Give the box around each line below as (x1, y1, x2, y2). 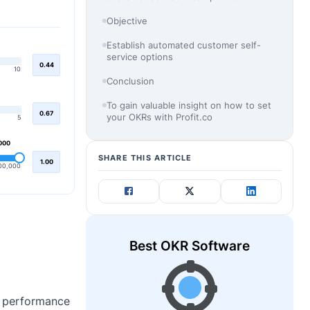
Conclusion (107, 75, 155, 86)
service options (107, 51, 174, 62)
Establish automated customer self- (107, 39, 262, 51)
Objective (107, 15, 148, 26)
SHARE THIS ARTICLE (98, 152, 192, 163)
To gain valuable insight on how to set (107, 99, 272, 111)
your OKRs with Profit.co (107, 111, 213, 122)
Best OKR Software (129, 238, 250, 255)
